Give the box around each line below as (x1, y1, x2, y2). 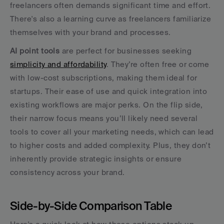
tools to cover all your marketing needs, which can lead (10, 127, 214, 136)
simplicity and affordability (10, 60, 106, 68)
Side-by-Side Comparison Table (10, 199, 171, 212)
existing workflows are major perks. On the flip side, (10, 100, 203, 109)
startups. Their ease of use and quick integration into (10, 87, 207, 95)
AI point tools (10, 46, 60, 55)
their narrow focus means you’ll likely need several (10, 114, 197, 122)
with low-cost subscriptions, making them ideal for (10, 73, 197, 82)
